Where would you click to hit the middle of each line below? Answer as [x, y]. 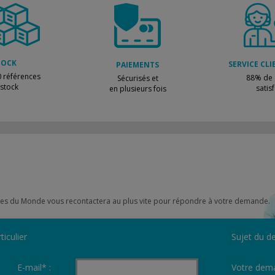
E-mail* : [34, 267]
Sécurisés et [137, 78]
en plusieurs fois [137, 89]
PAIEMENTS [137, 65]
